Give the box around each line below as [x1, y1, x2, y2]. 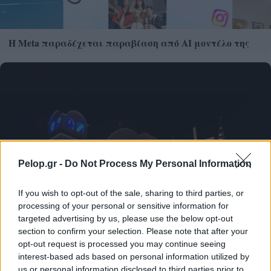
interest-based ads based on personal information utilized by [18, 252, 249, 261]
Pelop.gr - [18, 158, 65, 169]
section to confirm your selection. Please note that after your [18, 226, 248, 236]
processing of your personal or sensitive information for [18, 201, 229, 211]
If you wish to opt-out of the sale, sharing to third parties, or [18, 188, 244, 198]
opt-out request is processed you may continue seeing [18, 239, 226, 249]
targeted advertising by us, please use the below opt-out [18, 214, 233, 223]
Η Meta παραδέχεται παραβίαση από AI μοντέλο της [8, 35, 249, 50]
